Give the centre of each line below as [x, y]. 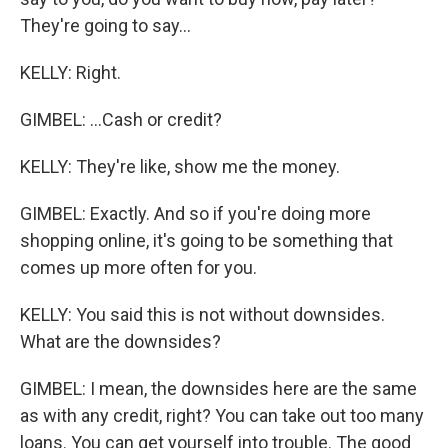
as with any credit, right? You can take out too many [222, 415]
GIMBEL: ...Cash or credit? [121, 119]
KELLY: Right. [70, 72]
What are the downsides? [120, 341]
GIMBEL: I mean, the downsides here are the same [218, 388]
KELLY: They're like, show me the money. [180, 166]
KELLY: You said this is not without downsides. [202, 314]
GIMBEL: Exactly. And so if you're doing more [195, 213]
